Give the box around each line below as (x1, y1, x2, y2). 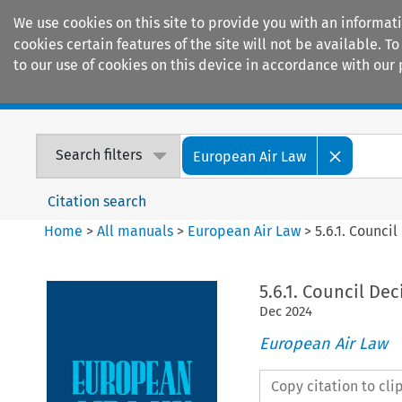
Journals (163, 81, 221, 100)
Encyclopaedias (278, 81, 384, 100)
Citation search (48, 192, 147, 210)
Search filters (56, 146, 143, 164)
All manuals (97, 222, 174, 240)
